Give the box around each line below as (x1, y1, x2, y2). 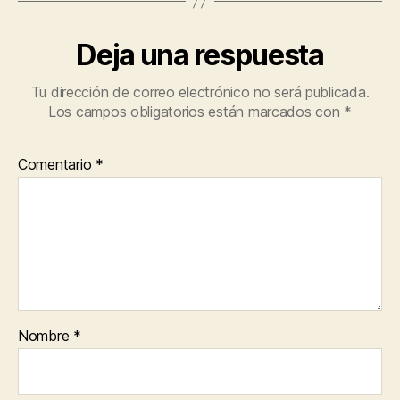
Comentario (18, 155, 96, 174)
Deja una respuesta (76, 37, 324, 73)
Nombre (18, 327, 74, 346)
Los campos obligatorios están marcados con (47, 103, 345, 121)
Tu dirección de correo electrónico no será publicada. (30, 83, 370, 102)
